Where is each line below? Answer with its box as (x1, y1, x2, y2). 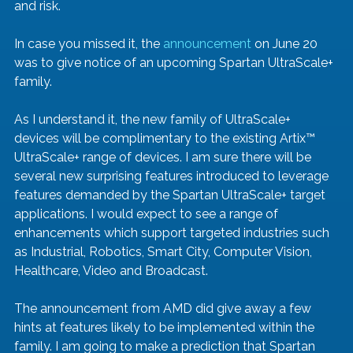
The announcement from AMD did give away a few (14, 301, 314, 317)
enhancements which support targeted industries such (14, 225, 333, 241)
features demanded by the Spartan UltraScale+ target (14, 188, 329, 203)
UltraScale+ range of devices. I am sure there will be (14, 150, 314, 165)
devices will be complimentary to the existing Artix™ (14, 131, 318, 147)
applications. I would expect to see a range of (14, 206, 281, 222)
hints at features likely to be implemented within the (14, 320, 318, 336)
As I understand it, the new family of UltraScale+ (14, 112, 294, 128)
